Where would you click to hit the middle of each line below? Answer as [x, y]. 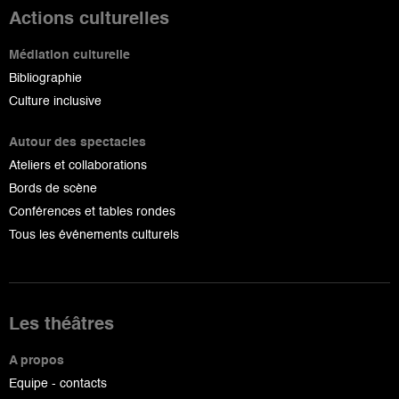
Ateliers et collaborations [78, 165]
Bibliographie [45, 78]
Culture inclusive [55, 101]
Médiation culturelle [69, 55]
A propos [37, 360]
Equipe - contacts [58, 383]
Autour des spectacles [77, 142]
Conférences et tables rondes [92, 212]
